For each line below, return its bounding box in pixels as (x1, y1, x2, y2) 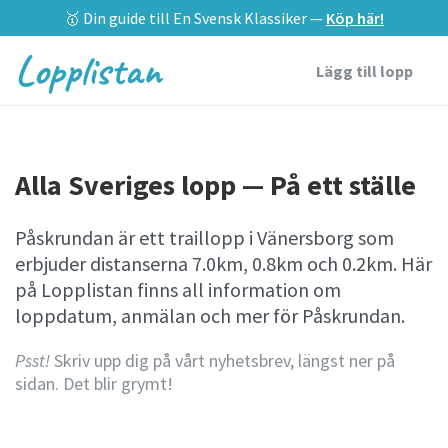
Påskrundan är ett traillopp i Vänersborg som (15, 225, 394, 250)
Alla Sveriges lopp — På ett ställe (15, 167, 416, 203)
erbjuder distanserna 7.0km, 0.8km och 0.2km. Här (15, 251, 432, 276)
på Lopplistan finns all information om (15, 277, 341, 302)
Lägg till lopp (316, 60, 413, 81)
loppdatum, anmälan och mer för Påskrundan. (15, 303, 405, 328)
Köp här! (326, 8, 384, 28)
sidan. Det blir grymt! (15, 372, 173, 395)
